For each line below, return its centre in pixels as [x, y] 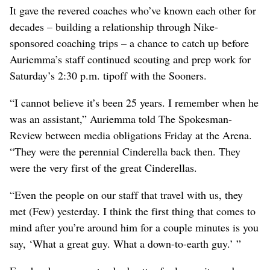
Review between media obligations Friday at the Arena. [131, 135]
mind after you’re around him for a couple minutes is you [134, 227]
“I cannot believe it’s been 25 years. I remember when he [134, 102]
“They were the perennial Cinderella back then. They [125, 151]
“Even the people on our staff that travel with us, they [126, 194]
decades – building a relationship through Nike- [114, 26]
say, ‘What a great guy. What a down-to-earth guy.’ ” [125, 243]
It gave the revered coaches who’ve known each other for [133, 10]
